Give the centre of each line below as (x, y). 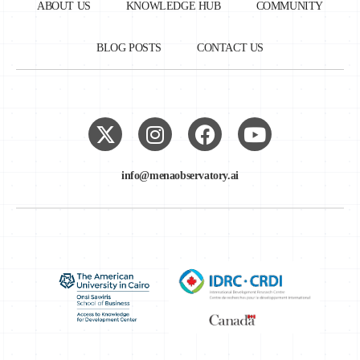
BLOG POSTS (129, 48)
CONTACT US (230, 48)
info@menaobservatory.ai (180, 176)
